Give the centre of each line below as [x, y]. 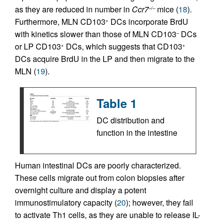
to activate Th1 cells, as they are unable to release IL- [108, 215]
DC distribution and [131, 120]
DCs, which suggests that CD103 [123, 46]
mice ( [167, 9]
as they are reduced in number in [73, 9]
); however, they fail [160, 202]
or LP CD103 [38, 46]
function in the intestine [137, 132]
